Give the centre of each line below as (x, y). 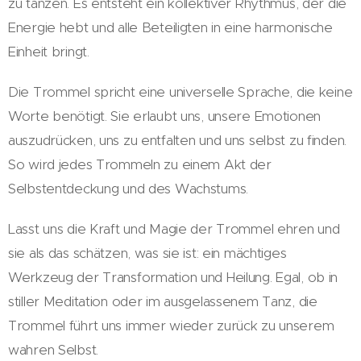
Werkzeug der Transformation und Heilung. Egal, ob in (173, 277)
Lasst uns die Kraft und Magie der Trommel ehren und (174, 228)
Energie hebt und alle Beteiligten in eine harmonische (170, 27)
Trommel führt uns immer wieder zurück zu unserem (171, 325)
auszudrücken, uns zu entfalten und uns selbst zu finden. (178, 140)
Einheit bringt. (49, 51)
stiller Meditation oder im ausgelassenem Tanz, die (163, 301)
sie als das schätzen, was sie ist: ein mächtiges (147, 253)
